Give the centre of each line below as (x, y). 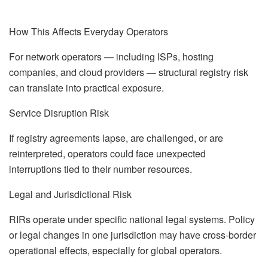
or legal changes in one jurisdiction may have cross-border (133, 234)
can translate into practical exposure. (86, 87)
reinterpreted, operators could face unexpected (107, 153)
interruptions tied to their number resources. (100, 169)
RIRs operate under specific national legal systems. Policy (132, 219)
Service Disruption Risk (59, 112)
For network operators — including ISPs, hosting (111, 56)
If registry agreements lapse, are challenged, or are (116, 138)
